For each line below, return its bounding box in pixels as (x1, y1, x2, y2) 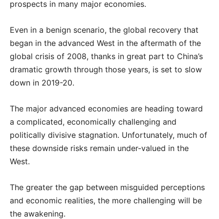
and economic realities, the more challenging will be (10, 195, 202, 205)
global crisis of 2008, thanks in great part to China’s (10, 51, 203, 61)
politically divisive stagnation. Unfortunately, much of (10, 130, 207, 140)
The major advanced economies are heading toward (10, 103, 203, 113)
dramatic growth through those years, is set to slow (10, 64, 202, 74)
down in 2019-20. (10, 77, 74, 88)
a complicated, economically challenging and (10, 116, 176, 127)
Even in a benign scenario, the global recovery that (10, 24, 198, 35)
